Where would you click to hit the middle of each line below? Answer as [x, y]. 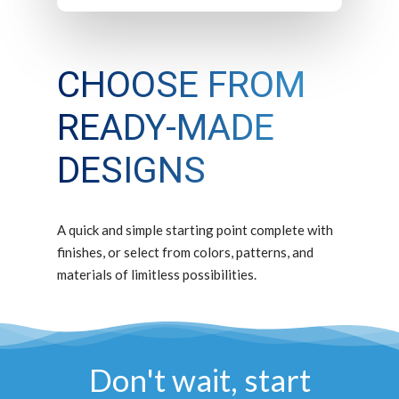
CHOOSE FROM [182, 85]
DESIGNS [132, 171]
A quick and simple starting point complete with [195, 230]
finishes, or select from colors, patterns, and [186, 252]
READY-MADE [166, 128]
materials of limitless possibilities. [157, 275]
